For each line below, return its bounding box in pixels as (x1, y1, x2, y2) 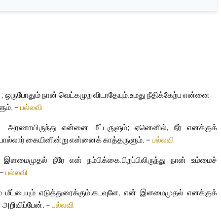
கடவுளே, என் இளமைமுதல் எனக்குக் (92, 186, 217, 198)
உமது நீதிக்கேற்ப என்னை (130, 89, 210, 101)
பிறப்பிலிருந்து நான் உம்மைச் (121, 154, 217, 165)
